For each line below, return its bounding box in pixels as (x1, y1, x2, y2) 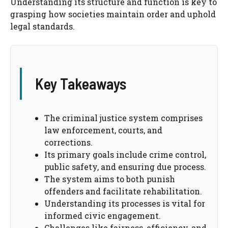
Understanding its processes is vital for (44, 198, 205, 209)
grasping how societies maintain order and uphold (10, 9, 216, 20)
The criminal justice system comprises (44, 112, 203, 124)
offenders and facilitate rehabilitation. (44, 186, 202, 197)
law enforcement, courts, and (44, 125, 162, 136)
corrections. (44, 137, 93, 148)
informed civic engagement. (44, 210, 161, 221)
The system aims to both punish (44, 174, 175, 185)
